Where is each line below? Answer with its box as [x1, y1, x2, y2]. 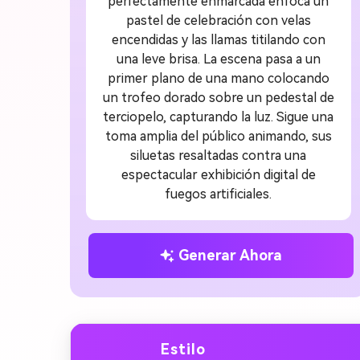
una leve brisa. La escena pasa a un [116, 51, 321, 67]
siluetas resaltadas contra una [130, 147, 307, 163]
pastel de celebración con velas [125, 12, 311, 28]
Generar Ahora [178, 247, 283, 264]
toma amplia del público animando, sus [104, 128, 332, 144]
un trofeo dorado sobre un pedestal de [102, 89, 334, 105]
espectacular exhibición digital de [121, 166, 316, 182]
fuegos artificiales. [165, 186, 272, 202]
